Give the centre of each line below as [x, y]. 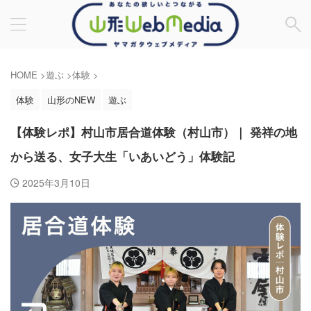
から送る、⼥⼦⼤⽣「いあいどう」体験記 [123, 157]
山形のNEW [71, 100]
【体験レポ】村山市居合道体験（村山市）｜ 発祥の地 [154, 133]
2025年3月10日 [56, 183]
